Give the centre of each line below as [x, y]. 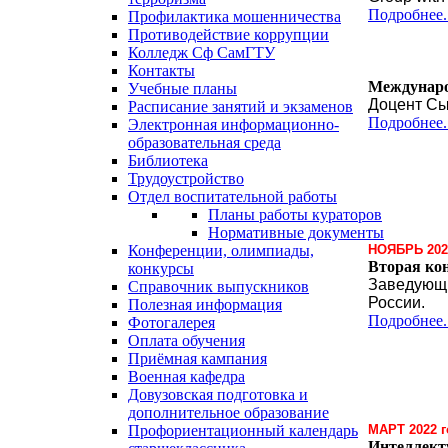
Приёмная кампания [197, 358]
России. [396, 302]
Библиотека [168, 160]
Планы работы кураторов [295, 214]
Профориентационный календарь [243, 430]
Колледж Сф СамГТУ [201, 52]
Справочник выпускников [218, 286]
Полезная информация [205, 304]
